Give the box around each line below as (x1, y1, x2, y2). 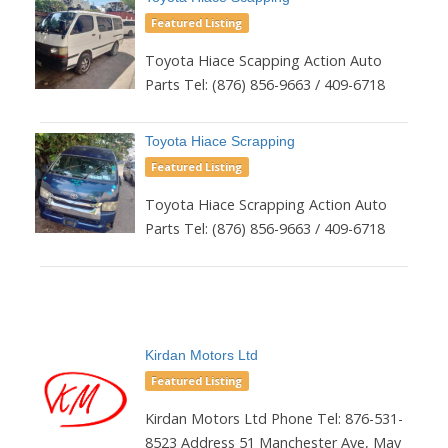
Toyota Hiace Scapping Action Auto (145, 50, 382, 70)
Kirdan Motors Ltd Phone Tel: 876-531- (145, 408, 403, 428)
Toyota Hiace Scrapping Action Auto (145, 194, 387, 214)
